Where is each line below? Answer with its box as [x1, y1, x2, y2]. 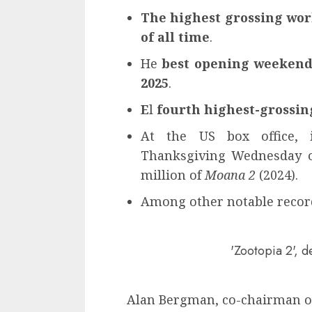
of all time [141, 29, 210, 46]
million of [141, 166, 205, 184]
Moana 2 [205, 166, 256, 184]
